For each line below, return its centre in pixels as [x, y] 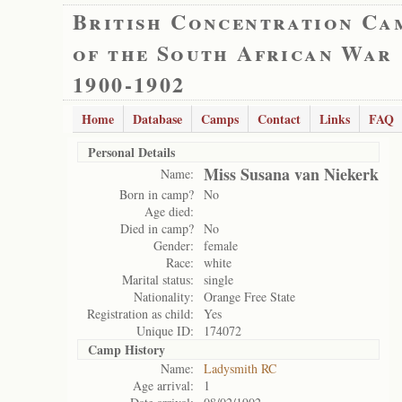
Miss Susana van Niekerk [291, 174]
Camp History [127, 350]
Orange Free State [249, 297]
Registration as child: [140, 314]
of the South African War [233, 52]
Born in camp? [157, 194]
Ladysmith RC [240, 368]
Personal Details [131, 152]
